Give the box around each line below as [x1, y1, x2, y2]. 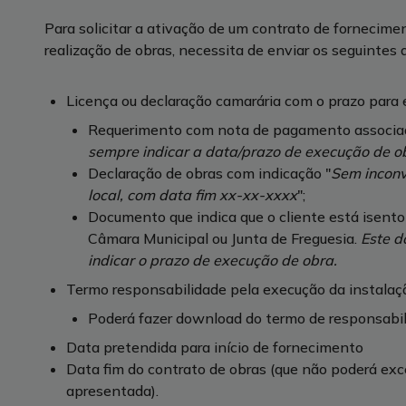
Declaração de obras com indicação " [87, 164, 331, 182]
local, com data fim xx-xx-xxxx [87, 186, 297, 204]
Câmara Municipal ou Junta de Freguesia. [87, 229, 357, 247]
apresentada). [65, 382, 159, 400]
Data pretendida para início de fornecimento [65, 338, 363, 356]
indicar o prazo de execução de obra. [87, 251, 337, 269]
